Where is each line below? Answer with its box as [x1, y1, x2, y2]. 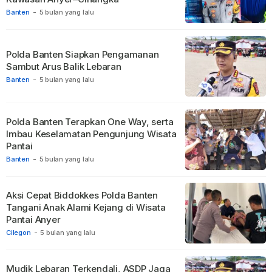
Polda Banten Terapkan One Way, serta [6, 115, 174, 127]
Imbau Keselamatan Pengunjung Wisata [6, 127, 177, 140]
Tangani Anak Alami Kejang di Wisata [6, 201, 166, 213]
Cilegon [6, 228, 31, 237]
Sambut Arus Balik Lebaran [6, 60, 121, 72]
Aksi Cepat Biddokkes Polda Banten [6, 189, 158, 201]
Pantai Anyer [6, 213, 61, 225]
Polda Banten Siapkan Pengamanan [6, 48, 159, 60]
